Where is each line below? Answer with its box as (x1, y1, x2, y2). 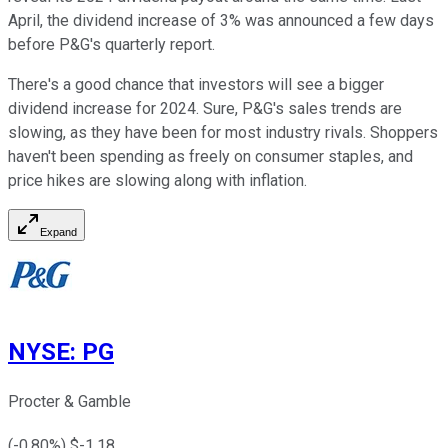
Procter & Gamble (8, 392, 131, 411)
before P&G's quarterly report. (8, 35, 215, 55)
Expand (40, 226, 77, 239)
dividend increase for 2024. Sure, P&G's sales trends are (8, 99, 402, 119)
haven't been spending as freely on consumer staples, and (8, 147, 413, 167)
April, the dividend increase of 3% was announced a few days (8, 11, 434, 31)
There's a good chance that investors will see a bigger (8, 75, 384, 95)
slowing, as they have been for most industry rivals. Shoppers (8, 123, 438, 143)
